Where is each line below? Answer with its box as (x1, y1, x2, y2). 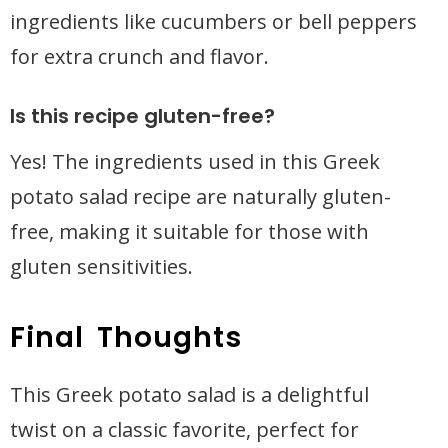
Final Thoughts (10, 318, 243, 357)
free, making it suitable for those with (10, 218, 369, 245)
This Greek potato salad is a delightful (10, 381, 369, 408)
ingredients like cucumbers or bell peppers (10, 8, 417, 35)
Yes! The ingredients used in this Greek (10, 148, 380, 175)
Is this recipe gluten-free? (10, 102, 275, 130)
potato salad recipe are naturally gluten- (10, 183, 391, 210)
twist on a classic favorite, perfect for (10, 416, 359, 443)
